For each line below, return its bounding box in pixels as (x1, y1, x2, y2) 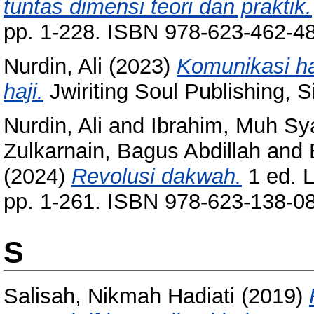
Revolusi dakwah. (71, 163, 242, 189)
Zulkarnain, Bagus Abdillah (4, 138, 261, 163)
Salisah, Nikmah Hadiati (4, 283, 235, 308)
